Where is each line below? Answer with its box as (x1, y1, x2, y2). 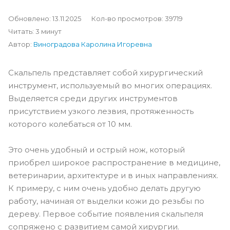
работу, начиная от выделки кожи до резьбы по (8, 196, 204, 206)
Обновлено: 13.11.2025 (8, 14, 81, 23)
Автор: (8, 40, 33, 48)
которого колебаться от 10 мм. (8, 119, 132, 129)
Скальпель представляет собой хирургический (8, 68, 203, 78)
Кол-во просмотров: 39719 (91, 14, 183, 23)
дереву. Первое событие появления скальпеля (8, 208, 203, 219)
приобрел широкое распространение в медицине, (8, 157, 220, 167)
